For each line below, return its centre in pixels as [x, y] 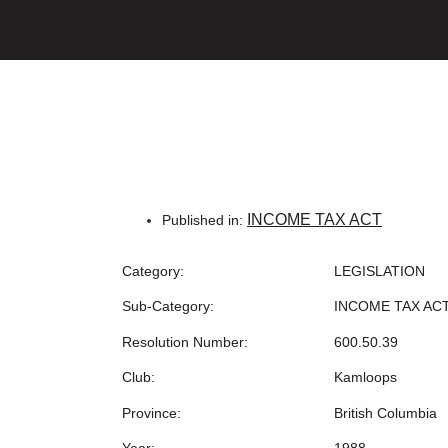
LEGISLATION [379, 271]
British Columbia [385, 412]
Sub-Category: [168, 306]
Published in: [202, 220]
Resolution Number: [185, 341]
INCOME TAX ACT [314, 219]
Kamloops [365, 377]
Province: [151, 412]
